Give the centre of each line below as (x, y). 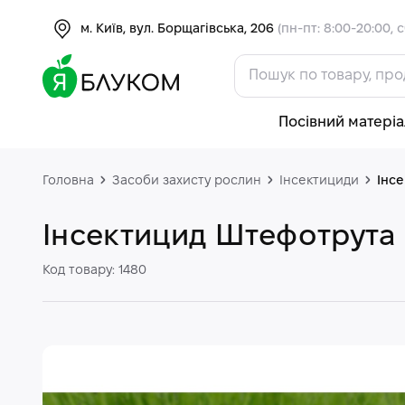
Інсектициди (319, 181)
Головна (68, 181)
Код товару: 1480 (94, 271)
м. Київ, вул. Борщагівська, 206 (179, 29)
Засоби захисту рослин (187, 181)
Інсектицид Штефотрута (220, 237)
